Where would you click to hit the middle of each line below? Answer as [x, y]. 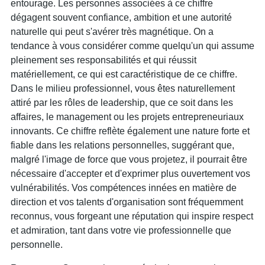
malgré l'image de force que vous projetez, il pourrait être [129, 159]
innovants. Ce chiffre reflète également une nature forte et [130, 131]
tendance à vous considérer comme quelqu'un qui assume [132, 46]
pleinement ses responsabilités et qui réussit [104, 60]
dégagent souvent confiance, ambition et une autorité [121, 17]
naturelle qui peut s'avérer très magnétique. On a [112, 31]
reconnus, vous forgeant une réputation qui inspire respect [132, 216]
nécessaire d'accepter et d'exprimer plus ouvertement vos [130, 173]
